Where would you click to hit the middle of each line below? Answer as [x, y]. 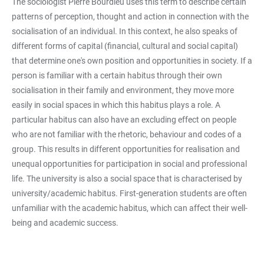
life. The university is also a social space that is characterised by [127, 179]
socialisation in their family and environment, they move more [123, 90]
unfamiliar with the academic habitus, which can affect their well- [130, 208]
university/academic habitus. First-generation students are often [129, 193]
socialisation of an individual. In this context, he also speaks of [125, 31]
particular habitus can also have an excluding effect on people [124, 120]
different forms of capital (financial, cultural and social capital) [125, 46]
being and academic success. [65, 223]
